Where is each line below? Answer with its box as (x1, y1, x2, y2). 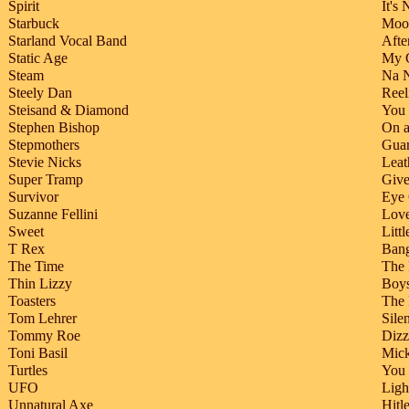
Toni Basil (8, 345, 68, 362)
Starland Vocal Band (8, 33, 127, 49)
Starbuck (8, 16, 59, 32)
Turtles (8, 362, 47, 379)
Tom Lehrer (8, 310, 77, 327)
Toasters (8, 293, 56, 309)
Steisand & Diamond (8, 102, 129, 119)
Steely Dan (8, 85, 72, 101)
